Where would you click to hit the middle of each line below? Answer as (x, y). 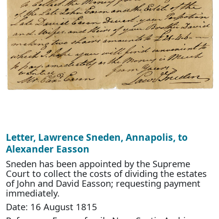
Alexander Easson (48, 149)
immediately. (33, 193)
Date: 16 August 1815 (52, 207)
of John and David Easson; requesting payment (103, 183)
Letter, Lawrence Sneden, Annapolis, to (97, 137)
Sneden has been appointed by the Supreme (98, 164)
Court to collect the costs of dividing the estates (106, 174)
